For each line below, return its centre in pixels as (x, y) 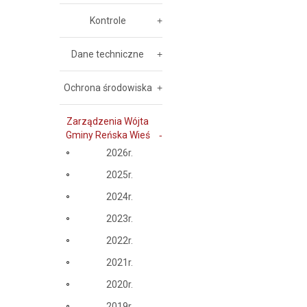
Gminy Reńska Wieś (108, 135)
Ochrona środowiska (108, 88)
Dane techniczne (108, 54)
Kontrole (108, 21)
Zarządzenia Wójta (108, 121)
